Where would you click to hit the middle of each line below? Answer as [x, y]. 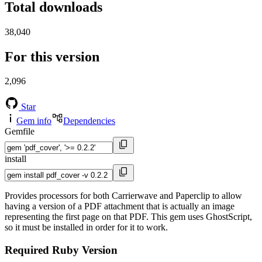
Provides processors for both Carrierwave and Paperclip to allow [123, 196]
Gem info [34, 121]
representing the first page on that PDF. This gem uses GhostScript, [128, 217]
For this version [52, 56]
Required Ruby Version [61, 250]
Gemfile [20, 132]
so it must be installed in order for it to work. [86, 227]
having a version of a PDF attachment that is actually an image [120, 206]
